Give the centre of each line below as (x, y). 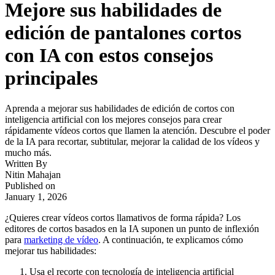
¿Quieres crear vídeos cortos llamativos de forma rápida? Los (123, 217)
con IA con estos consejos (109, 56)
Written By (26, 163)
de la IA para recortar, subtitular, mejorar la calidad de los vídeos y (132, 141)
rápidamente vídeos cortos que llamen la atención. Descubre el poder (137, 130)
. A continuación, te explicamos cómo (171, 239)
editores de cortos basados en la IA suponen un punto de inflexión (132, 228)
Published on (30, 185)
